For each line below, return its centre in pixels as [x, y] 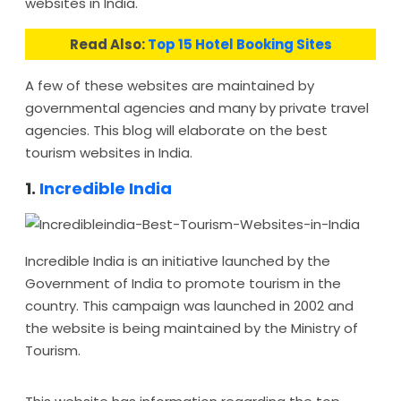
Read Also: [108, 44]
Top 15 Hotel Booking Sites [239, 44]
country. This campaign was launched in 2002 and [189, 306]
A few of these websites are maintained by [170, 85]
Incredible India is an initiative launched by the [178, 261]
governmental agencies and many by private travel [197, 108]
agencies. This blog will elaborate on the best [176, 130]
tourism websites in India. [109, 153]
